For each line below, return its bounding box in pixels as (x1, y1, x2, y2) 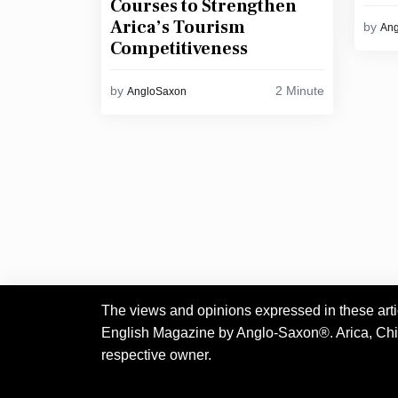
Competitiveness (110, 37, 248, 60)
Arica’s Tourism (110, 16, 245, 39)
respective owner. (101, 347, 211, 362)
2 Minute (275, 83, 324, 98)
